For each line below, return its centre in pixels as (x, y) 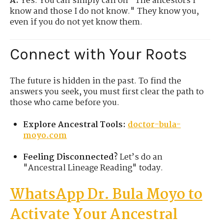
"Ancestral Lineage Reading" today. (93, 168)
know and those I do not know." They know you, (104, 12)
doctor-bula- (154, 125)
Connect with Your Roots (98, 54)
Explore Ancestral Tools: (75, 125)
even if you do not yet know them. (76, 23)
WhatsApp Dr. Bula (77, 195)
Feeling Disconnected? (71, 157)
